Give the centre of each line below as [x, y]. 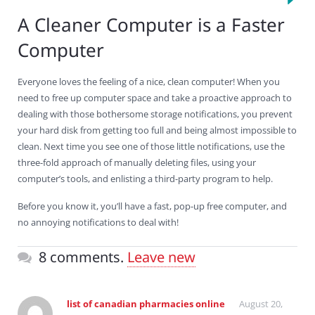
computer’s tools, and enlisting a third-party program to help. [145, 179]
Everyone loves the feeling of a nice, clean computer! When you [149, 82]
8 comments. [81, 257]
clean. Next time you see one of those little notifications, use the [151, 147]
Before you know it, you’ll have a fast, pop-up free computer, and [152, 206]
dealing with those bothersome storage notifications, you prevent [155, 114]
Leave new [161, 257]
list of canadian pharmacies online [146, 304]
